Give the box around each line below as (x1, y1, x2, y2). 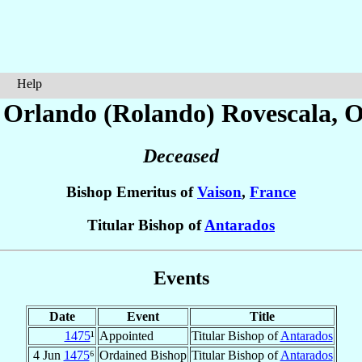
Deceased (143, 145, 219, 167)
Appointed (99, 328, 154, 343)
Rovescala (221, 99, 331, 128)
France (250, 183, 296, 201)
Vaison (197, 183, 242, 201)
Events (153, 267, 209, 288)
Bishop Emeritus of (66, 183, 197, 201)
